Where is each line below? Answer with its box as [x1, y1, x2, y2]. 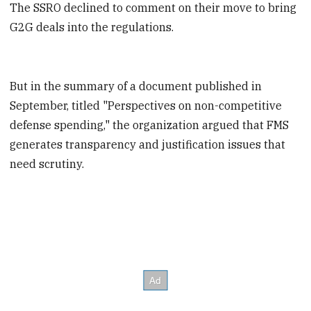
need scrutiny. [10, 156, 85, 171]
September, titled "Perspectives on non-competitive [10, 98, 283, 112]
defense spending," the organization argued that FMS [10, 117, 289, 132]
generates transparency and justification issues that [10, 137, 286, 151]
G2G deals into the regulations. [10, 19, 174, 34]
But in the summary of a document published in [10, 78, 262, 93]
